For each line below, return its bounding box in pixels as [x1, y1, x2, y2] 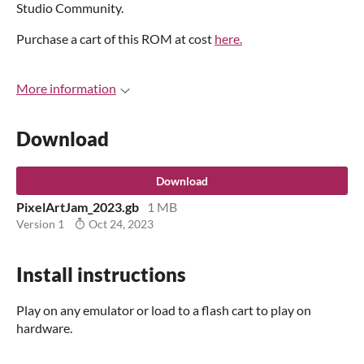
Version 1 [16, 218, 64, 232]
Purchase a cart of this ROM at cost [16, 31, 214, 46]
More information [16, 80, 116, 96]
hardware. [16, 319, 72, 336]
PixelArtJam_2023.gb [16, 198, 139, 214]
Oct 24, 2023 [86, 218, 154, 232]
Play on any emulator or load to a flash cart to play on [16, 301, 311, 318]
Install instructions [16, 262, 186, 286]
